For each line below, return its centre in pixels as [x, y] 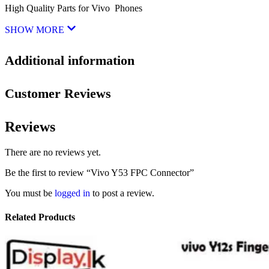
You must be [30, 193]
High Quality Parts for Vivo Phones [74, 8]
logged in [72, 193]
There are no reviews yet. [53, 153]
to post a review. [122, 193]
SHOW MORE [36, 29]
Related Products [40, 217]
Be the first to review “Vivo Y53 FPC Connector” [99, 173]
